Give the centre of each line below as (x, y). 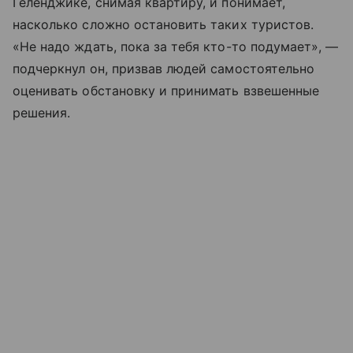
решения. (42, 112)
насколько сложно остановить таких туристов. (163, 24)
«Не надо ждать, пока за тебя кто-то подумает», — (176, 46)
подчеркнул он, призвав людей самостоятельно (164, 68)
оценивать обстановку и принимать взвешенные (166, 90)
